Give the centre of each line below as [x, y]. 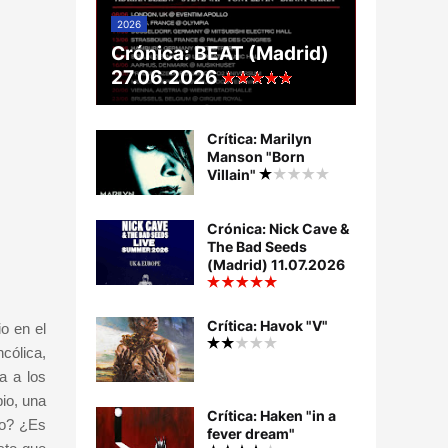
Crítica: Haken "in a [271, 416]
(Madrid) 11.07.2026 [276, 265]
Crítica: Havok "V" [267, 326]
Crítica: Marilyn [259, 139]
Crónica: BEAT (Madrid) [220, 54]
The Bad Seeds [257, 247]
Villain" [233, 175]
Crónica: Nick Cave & [278, 229]
